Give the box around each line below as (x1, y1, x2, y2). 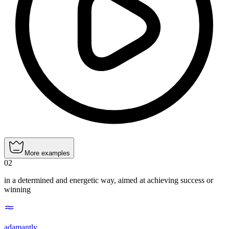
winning (4, 185, 31, 194)
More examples (25, 149, 70, 157)
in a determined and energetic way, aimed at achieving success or (4, 176, 213, 185)
